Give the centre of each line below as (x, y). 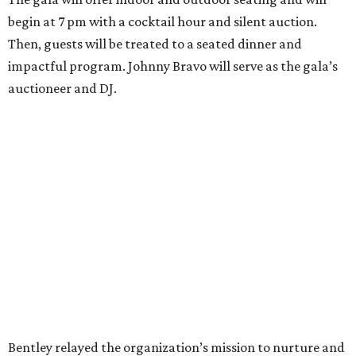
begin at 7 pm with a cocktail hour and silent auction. (163, 22)
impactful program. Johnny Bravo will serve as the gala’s (173, 66)
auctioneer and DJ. (62, 89)
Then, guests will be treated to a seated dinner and (155, 44)
